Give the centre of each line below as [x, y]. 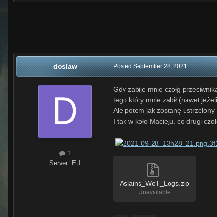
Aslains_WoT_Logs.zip [155, 183]
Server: [61, 163]
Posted [123, 67]
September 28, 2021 [160, 67]
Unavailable [155, 192]
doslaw [65, 67]
